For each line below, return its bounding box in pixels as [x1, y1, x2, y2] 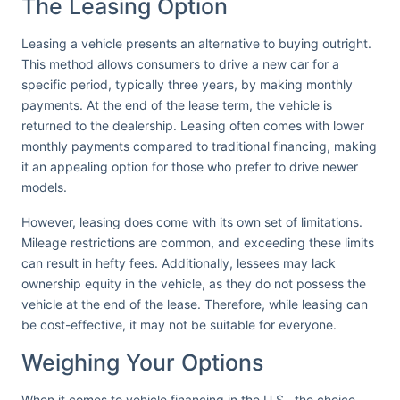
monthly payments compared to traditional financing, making [21, 138, 377, 154]
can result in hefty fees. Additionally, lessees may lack [21, 255, 336, 271]
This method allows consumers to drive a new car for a [21, 56, 339, 71]
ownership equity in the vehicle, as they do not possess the [21, 276, 366, 291]
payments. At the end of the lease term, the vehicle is [21, 97, 332, 112]
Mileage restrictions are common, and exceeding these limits [21, 235, 374, 250]
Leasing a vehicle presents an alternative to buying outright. [21, 36, 371, 51]
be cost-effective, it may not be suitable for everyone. [21, 317, 337, 332]
